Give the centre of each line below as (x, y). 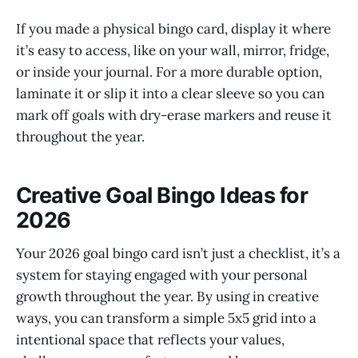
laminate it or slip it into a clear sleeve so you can (170, 94)
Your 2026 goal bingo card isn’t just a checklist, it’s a (178, 254)
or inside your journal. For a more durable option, (169, 72)
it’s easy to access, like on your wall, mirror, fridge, (173, 51)
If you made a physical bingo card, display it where (173, 29)
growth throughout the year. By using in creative (167, 297)
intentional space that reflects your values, (150, 340)
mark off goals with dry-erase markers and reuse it (174, 115)
